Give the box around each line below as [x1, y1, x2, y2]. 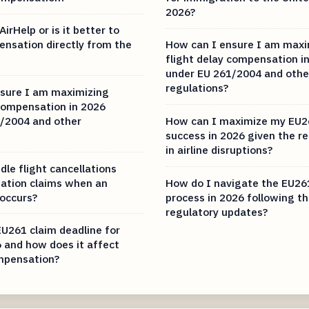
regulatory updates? [166, 204, 268, 219]
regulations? [166, 81, 228, 95]
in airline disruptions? [166, 142, 272, 157]
